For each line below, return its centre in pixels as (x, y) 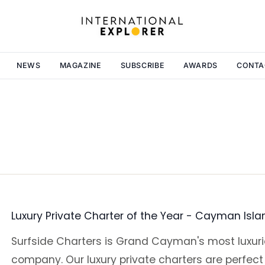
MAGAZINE (80, 65)
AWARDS (201, 65)
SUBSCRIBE (143, 65)
